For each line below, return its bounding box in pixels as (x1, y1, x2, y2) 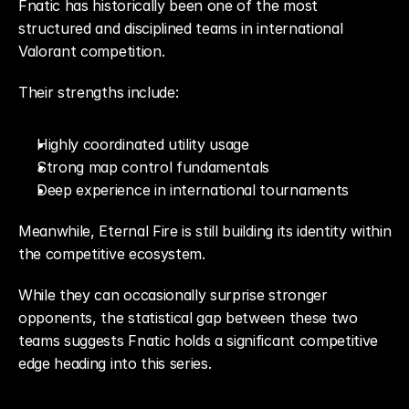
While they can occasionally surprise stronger (18, 286, 328, 304)
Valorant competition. (18, 42, 165, 60)
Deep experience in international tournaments (37, 181, 349, 199)
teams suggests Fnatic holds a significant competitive (18, 331, 379, 350)
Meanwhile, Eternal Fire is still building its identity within (18, 222, 392, 240)
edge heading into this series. (18, 354, 212, 372)
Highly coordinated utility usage (37, 135, 249, 153)
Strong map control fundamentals (37, 158, 270, 176)
